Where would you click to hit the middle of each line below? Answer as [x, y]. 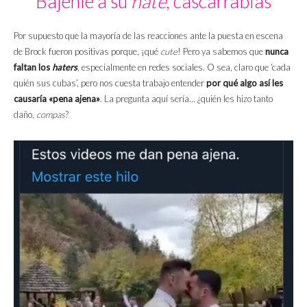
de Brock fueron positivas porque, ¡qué [87, 52]
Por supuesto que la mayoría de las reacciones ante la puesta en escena [148, 36]
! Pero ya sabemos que [221, 52]
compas [51, 115]
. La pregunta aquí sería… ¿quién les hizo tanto [186, 99]
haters [65, 67]
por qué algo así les [245, 83]
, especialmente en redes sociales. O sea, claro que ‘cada [184, 67]
